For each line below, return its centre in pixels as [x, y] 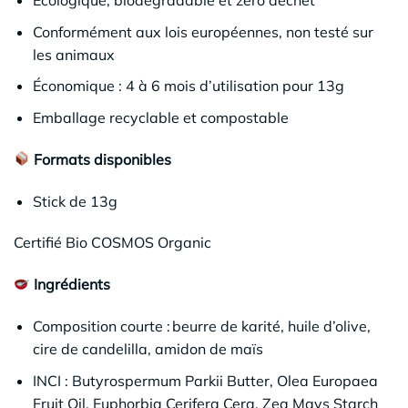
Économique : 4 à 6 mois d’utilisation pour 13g [188, 86]
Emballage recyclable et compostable [160, 117]
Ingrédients [72, 285]
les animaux [73, 54]
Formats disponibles [101, 159]
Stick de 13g [75, 201]
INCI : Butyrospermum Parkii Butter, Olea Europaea [205, 380]
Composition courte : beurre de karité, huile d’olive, [201, 326]
